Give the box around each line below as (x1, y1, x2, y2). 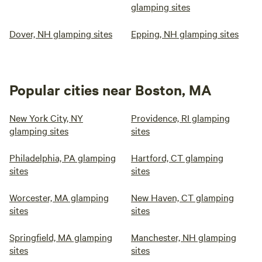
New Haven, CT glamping (131, 191, 234, 204)
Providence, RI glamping (131, 111, 230, 124)
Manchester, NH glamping (131, 230, 236, 243)
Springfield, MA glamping (9, 230, 112, 243)
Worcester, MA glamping (9, 191, 109, 204)
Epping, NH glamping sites (131, 27, 239, 40)
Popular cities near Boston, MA (9, 80, 212, 99)
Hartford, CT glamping (131, 151, 223, 164)
